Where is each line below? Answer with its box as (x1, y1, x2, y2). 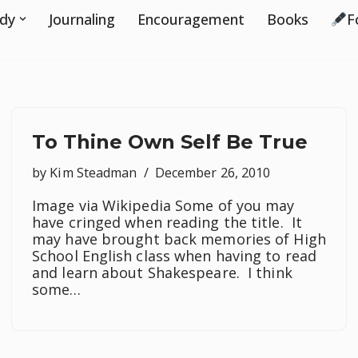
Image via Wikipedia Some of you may (32, 196, 295, 215)
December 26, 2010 (154, 164, 271, 181)
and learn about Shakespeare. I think (32, 263, 292, 282)
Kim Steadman (50, 164, 137, 181)
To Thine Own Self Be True (32, 130, 308, 153)
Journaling (48, 9, 115, 29)
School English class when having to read (32, 246, 317, 265)
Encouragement (137, 9, 245, 29)
